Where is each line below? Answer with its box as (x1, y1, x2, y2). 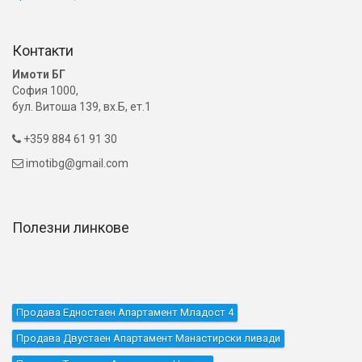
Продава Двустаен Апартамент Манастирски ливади (16, 332, 280, 345)
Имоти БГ (12, 68, 65, 82)
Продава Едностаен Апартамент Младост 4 (16, 306, 234, 319)
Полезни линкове (12, 219, 129, 237)
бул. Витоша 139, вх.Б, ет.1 (12, 100, 151, 114)
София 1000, (12, 84, 78, 98)
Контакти (12, 42, 74, 60)
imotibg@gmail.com (26, 157, 128, 170)
